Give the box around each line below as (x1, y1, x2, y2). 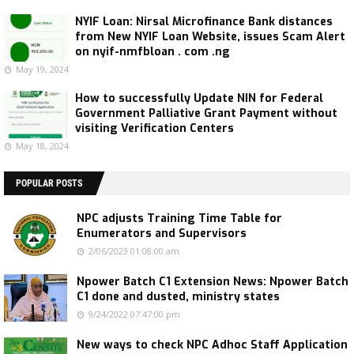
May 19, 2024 (16, 62, 69, 75)
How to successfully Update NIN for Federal (75, 90, 323, 106)
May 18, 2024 (16, 139, 69, 152)
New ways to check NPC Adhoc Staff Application (77, 337, 348, 352)
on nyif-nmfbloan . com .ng (75, 43, 230, 59)
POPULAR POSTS (16, 177, 82, 189)
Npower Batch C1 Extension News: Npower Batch (77, 273, 348, 289)
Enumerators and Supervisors (77, 225, 247, 241)
